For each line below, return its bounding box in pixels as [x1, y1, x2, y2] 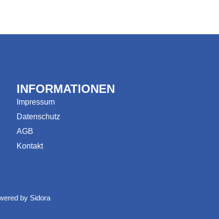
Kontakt [17, 142, 43, 150]
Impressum [17, 98, 55, 106]
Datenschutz [17, 112, 60, 121]
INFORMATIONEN [17, 82, 115, 95]
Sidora [30, 194, 50, 202]
